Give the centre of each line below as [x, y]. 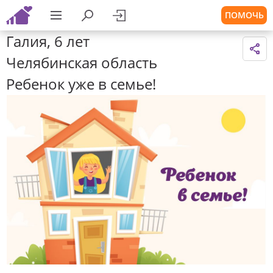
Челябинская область [82, 62]
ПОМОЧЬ [244, 15]
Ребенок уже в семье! [81, 84]
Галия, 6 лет [48, 41]
